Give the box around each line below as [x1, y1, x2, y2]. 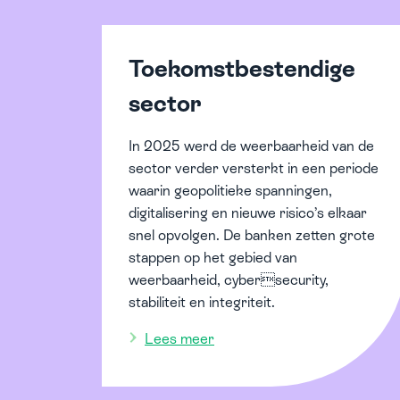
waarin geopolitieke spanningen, [129, 181, 332, 199]
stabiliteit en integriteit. [129, 293, 275, 311]
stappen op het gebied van [129, 248, 297, 266]
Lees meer [145, 329, 214, 347]
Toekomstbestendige [129, 54, 355, 82]
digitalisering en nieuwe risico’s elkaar [129, 204, 367, 221]
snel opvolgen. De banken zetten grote [129, 226, 375, 244]
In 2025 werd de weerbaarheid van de [129, 137, 374, 154]
